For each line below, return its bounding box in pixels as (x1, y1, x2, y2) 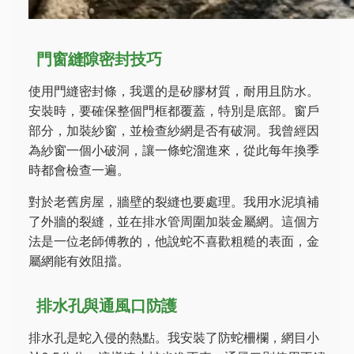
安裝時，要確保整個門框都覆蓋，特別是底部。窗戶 (28, 103, 319, 119)
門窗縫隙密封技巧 (36, 50, 162, 69)
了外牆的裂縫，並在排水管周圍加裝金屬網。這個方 (28, 213, 319, 229)
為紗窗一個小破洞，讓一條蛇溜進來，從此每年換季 (28, 142, 319, 158)
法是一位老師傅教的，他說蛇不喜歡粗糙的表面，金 (28, 233, 319, 249)
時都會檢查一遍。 (28, 162, 130, 178)
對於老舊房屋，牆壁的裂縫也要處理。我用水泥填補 (28, 194, 319, 209)
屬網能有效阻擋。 (28, 253, 130, 269)
